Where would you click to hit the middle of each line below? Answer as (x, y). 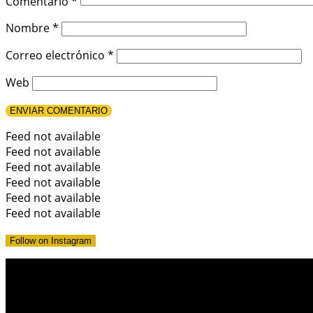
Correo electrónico (57, 56)
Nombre (29, 28)
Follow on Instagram (51, 241)
